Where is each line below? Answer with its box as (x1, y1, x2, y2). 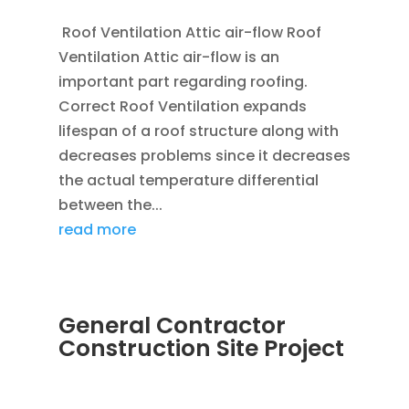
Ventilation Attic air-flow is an (58, 46, 279, 68)
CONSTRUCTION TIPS (192, 362, 328, 382)
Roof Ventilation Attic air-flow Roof (58, 21, 321, 43)
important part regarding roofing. (58, 70, 308, 92)
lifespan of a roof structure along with (58, 120, 339, 142)
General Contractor (58, 309, 286, 341)
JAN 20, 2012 (58, 362, 140, 382)
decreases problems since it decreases (58, 144, 351, 166)
